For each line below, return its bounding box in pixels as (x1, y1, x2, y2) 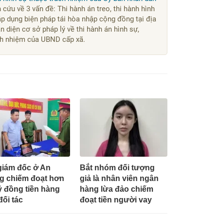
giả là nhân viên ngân (79, 174, 159, 182)
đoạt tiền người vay (79, 195, 152, 204)
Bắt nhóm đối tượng (79, 163, 155, 172)
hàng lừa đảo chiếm (79, 184, 153, 193)
